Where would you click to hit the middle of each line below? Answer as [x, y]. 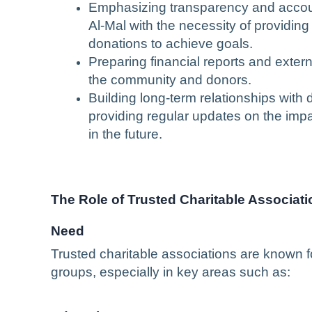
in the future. [125, 134]
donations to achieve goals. [171, 44]
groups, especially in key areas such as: [171, 272]
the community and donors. [170, 80]
